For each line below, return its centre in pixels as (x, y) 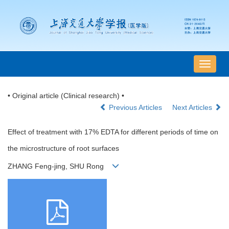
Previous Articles (135, 108)
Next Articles (193, 108)
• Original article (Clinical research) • (66, 96)
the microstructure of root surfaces (63, 148)
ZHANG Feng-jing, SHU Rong (60, 166)
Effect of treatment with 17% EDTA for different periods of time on (113, 132)
